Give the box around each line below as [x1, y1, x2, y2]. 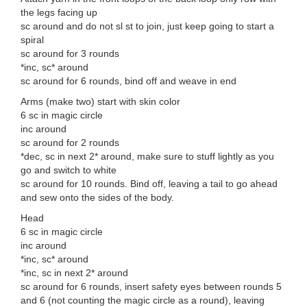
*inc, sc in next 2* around [21, 267, 128, 279]
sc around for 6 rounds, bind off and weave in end [21, 75, 236, 87]
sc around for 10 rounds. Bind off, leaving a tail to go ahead [21, 178, 278, 190]
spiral [21, 34, 44, 46]
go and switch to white [21, 164, 116, 176]
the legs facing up [21, 7, 97, 19]
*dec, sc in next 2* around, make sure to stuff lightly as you [21, 151, 274, 162]
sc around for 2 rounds [21, 137, 119, 149]
